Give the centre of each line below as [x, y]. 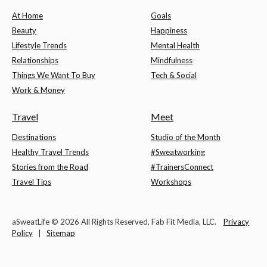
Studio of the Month [186, 137]
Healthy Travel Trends [50, 152]
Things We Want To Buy [54, 75]
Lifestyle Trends [39, 46]
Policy [22, 233]
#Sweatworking [178, 152]
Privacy [236, 222]
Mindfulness [172, 60]
